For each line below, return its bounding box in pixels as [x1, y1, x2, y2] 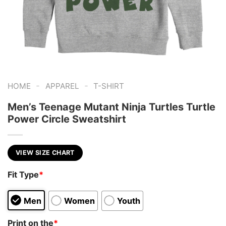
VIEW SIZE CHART [16, 148, 75, 156]
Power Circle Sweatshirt [8, 112, 126, 125]
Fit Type [8, 169, 39, 180]
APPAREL [45, 81, 79, 91]
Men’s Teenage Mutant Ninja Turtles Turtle [8, 100, 215, 113]
